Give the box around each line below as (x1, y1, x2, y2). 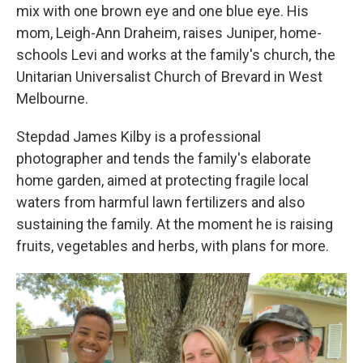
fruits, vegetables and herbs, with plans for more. (16, 237, 329, 254)
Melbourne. (16, 89, 88, 107)
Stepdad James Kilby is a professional (16, 127, 261, 145)
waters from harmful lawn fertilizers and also (16, 193, 305, 211)
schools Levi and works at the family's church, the (16, 45, 335, 63)
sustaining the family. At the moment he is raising (16, 215, 333, 233)
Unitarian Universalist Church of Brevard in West (16, 67, 322, 85)
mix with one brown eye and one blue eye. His (16, 2, 309, 19)
